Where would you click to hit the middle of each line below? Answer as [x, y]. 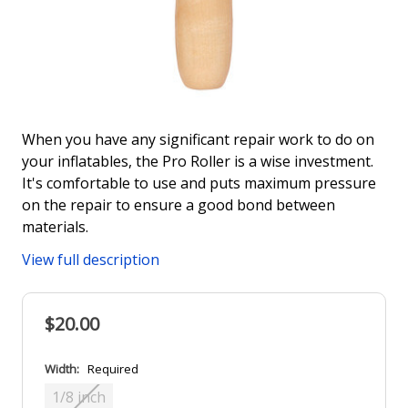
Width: [63, 368]
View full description [91, 259]
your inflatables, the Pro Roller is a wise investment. [198, 161]
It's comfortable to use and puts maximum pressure [199, 183]
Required [113, 368]
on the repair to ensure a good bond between [178, 204]
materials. [55, 226]
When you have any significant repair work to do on [198, 139]
